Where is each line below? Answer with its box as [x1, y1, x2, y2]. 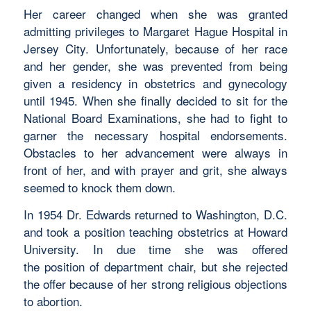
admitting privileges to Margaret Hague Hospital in [23, 22, 288, 40]
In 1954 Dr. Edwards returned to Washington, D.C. [23, 205, 288, 224]
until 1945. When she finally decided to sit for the [23, 91, 288, 109]
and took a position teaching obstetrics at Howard [23, 223, 288, 241]
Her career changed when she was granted [23, 4, 288, 22]
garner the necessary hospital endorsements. [23, 126, 288, 144]
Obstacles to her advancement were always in [23, 143, 288, 161]
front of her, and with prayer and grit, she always [23, 160, 288, 178]
